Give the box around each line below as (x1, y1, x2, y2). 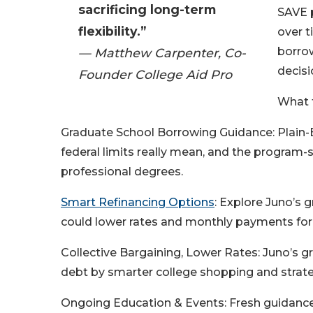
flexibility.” (78, 24, 146, 39)
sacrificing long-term (78, 2, 216, 17)
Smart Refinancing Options (61, 196, 214, 210)
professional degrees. (61, 165, 183, 179)
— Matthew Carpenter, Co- (78, 45, 246, 61)
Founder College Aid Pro (78, 67, 232, 82)
